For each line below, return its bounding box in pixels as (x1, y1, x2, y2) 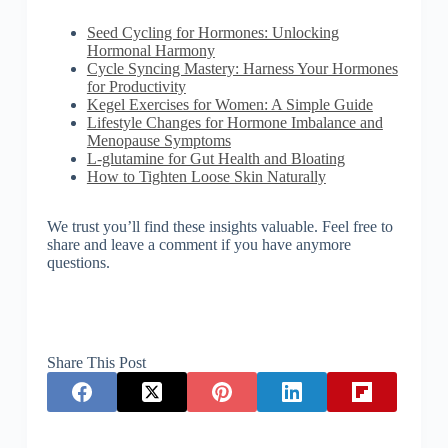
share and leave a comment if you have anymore (46, 235, 351, 253)
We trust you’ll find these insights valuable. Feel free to (46, 217, 393, 235)
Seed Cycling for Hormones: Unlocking (86, 23, 339, 41)
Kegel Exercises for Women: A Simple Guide (86, 95, 373, 113)
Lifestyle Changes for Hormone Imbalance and (86, 113, 383, 131)
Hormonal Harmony (86, 41, 215, 59)
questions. (46, 253, 110, 271)
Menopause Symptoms (86, 131, 231, 149)
